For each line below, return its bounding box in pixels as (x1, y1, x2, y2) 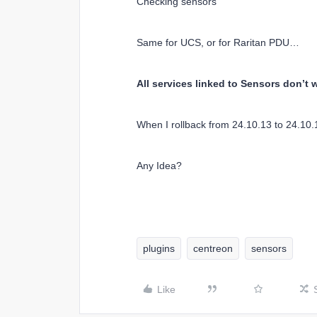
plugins (143, 243, 175, 254)
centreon (193, 243, 233, 254)
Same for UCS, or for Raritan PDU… (137, 37, 299, 48)
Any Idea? (137, 160, 182, 171)
